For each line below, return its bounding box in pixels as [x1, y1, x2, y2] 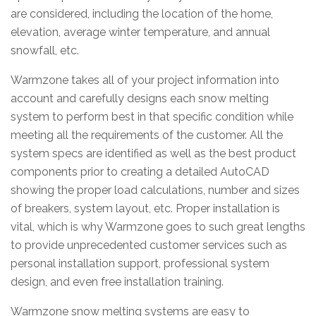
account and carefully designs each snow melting [11, 91, 269, 105]
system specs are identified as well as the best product [11, 146, 296, 160]
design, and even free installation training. [11, 274, 224, 288]
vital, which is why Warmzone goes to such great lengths [11, 219, 305, 233]
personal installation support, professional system [11, 256, 269, 270]
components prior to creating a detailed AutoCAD [11, 164, 269, 178]
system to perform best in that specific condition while [11, 109, 293, 123]
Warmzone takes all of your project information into [11, 73, 279, 87]
